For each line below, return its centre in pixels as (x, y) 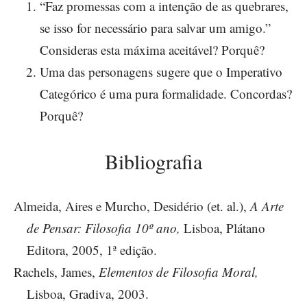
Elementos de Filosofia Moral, (179, 272)
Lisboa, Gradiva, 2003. (88, 294)
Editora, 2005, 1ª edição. (92, 250)
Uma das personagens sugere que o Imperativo (161, 71)
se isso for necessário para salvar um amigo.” (155, 27)
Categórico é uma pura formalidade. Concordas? (166, 93)
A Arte (267, 206)
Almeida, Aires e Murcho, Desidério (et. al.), (132, 206)
